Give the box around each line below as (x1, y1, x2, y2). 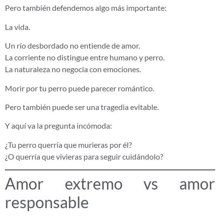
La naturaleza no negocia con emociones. (5, 64, 141, 74)
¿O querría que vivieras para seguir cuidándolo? (5, 151, 163, 161)
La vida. (5, 22, 30, 31)
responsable (5, 192, 89, 212)
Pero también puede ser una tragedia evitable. (5, 102, 159, 111)
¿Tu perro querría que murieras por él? (5, 139, 132, 149)
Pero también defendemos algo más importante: (5, 3, 166, 13)
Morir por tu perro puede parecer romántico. (5, 83, 154, 93)
